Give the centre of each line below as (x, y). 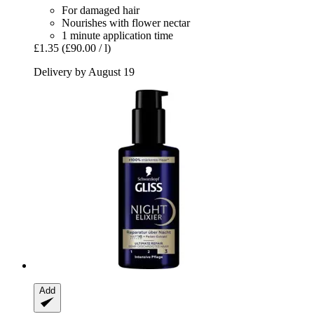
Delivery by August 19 (84, 72)
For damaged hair (101, 11)
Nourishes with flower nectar (126, 23)
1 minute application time (117, 36)
